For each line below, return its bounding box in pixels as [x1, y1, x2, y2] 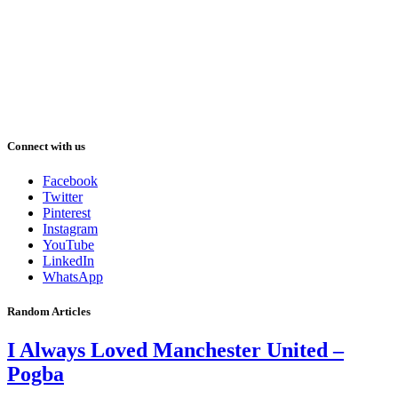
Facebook [43, 173, 98, 188]
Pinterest [43, 205, 91, 220]
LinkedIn [43, 253, 94, 268]
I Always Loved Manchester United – [7, 338, 344, 362]
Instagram [43, 221, 98, 236]
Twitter [43, 189, 83, 204]
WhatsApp [43, 269, 103, 284]
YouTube [43, 237, 94, 252]
